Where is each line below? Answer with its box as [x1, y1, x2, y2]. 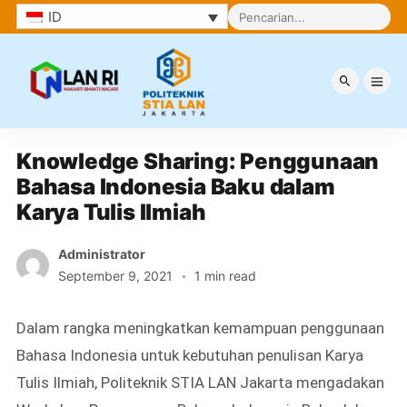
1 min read [194, 268, 256, 283]
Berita [65, 103, 101, 118]
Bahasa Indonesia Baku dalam [16, 174, 335, 200]
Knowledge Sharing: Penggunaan [16, 148, 380, 174]
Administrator [58, 246, 145, 262]
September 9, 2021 [58, 268, 176, 283]
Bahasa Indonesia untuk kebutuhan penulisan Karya [16, 346, 363, 364]
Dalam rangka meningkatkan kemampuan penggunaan [16, 319, 384, 337]
